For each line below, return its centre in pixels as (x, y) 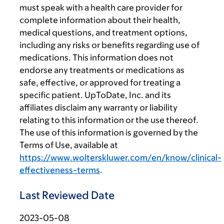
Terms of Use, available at (69, 145)
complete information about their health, (100, 20)
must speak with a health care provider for (101, 7)
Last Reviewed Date (67, 195)
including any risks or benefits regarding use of (109, 45)
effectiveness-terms (60, 170)
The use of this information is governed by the (109, 132)
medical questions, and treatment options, (103, 32)
